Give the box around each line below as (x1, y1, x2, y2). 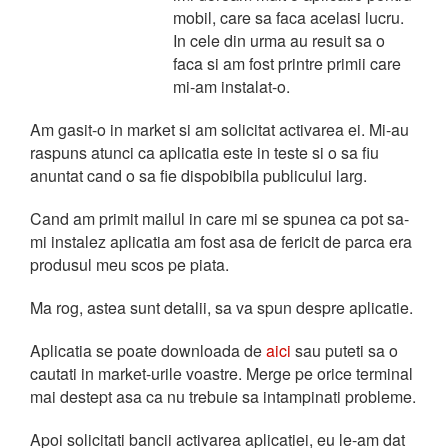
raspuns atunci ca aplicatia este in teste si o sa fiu (30, 141, 379, 164)
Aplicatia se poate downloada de (30, 339, 266, 362)
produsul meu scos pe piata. (30, 253, 229, 276)
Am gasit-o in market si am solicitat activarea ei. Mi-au (30, 118, 409, 141)
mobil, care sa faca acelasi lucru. (173, 6, 404, 29)
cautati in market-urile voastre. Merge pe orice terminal (30, 362, 413, 385)
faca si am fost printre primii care (173, 52, 401, 75)
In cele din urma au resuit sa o (173, 29, 385, 52)
